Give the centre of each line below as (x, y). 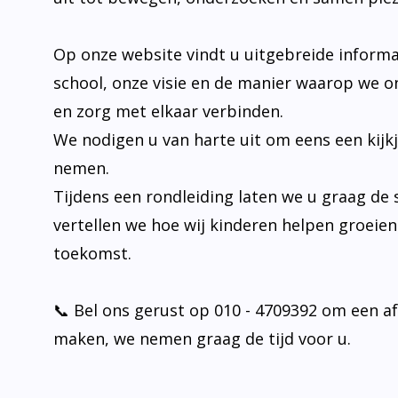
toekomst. (92, 253)
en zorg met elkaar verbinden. (168, 111)
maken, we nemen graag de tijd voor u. (202, 338)
